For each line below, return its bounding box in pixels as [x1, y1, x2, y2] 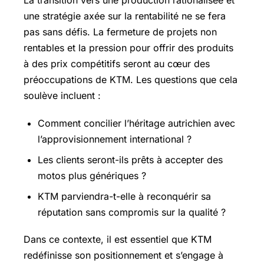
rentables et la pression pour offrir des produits [24, 42, 233, 54]
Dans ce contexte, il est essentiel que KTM [24, 233, 212, 245]
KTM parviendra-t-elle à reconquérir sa [38, 190, 211, 202]
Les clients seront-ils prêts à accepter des [38, 153, 223, 166]
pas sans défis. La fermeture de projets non [24, 26, 217, 38]
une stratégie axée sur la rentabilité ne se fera [24, 10, 226, 22]
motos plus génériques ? [38, 169, 146, 181]
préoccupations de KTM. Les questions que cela [24, 74, 237, 86]
